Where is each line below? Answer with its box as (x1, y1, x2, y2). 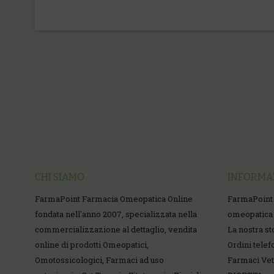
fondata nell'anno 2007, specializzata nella (35, 209, 197, 220)
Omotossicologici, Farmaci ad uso (35, 254, 164, 265)
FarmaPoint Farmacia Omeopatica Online (35, 193, 193, 204)
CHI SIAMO (35, 171, 84, 183)
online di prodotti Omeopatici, (35, 239, 149, 250)
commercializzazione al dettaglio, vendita (35, 224, 197, 235)
